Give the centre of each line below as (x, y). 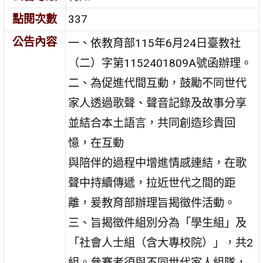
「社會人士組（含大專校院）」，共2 (161, 242)
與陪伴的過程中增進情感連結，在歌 (158, 163)
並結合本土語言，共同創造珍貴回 (152, 123)
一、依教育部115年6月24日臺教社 (155, 43)
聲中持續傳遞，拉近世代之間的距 (152, 183)
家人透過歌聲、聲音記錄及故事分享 (158, 103)
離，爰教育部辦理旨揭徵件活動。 (152, 203)
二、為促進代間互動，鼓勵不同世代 (158, 83)
